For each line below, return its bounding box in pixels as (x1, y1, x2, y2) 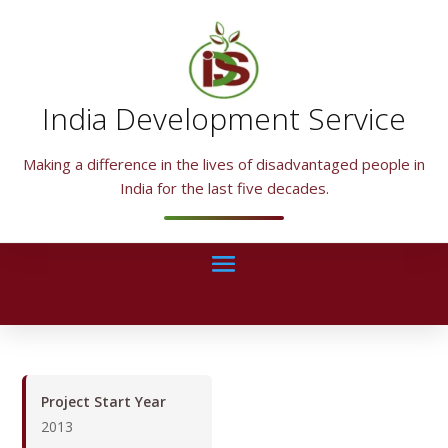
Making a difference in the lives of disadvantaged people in (23, 154, 425, 175)
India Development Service (42, 98, 406, 140)
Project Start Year (41, 392, 167, 412)
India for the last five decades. (119, 178, 329, 199)
